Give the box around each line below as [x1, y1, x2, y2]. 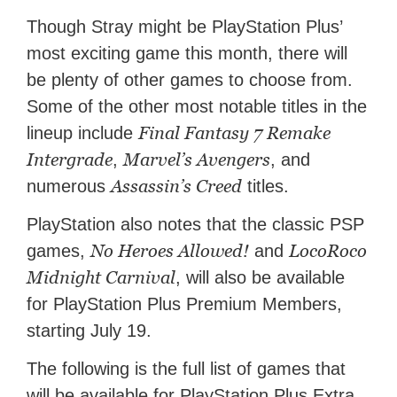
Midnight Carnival [27, 267, 176, 289]
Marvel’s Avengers [123, 149, 271, 171]
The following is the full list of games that [27, 359, 346, 379]
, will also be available [175, 268, 346, 288]
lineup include [27, 123, 139, 144]
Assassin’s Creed [111, 175, 243, 198]
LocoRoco [289, 240, 368, 262]
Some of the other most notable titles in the [27, 97, 368, 117]
